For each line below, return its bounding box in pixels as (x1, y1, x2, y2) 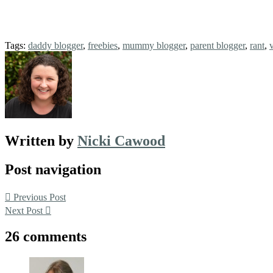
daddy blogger (28, 40, 83, 51)
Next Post (5, 205, 45, 216)
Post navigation (5, 161, 101, 177)
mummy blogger (122, 40, 185, 51)
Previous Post (11, 191, 66, 202)
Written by (5, 132, 77, 149)
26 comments (5, 229, 87, 245)
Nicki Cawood (77, 132, 165, 149)
